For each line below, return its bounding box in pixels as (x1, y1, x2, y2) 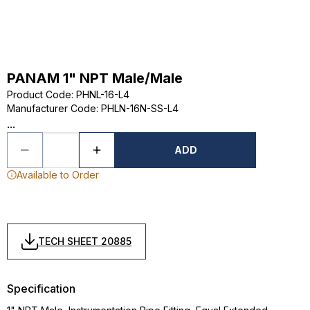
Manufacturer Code (7, 102, 96, 114)
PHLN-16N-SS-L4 (101, 102, 179, 114)
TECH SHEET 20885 (38, 235, 131, 247)
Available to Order (17, 169, 99, 181)
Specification (7, 282, 75, 295)
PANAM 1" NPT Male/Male (7, 70, 183, 86)
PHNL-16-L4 (76, 89, 129, 100)
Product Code (7, 89, 71, 100)
